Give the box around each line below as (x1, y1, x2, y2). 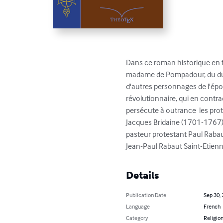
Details (126, 169, 159, 181)
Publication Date (126, 191, 167, 199)
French (203, 202, 221, 210)
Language (126, 202, 150, 210)
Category (126, 214, 148, 222)
